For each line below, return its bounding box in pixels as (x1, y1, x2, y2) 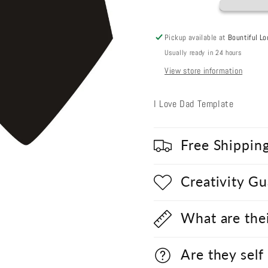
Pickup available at (165, 32, 229, 42)
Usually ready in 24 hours (165, 48, 242, 57)
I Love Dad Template (154, 98, 234, 110)
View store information (165, 65, 243, 76)
